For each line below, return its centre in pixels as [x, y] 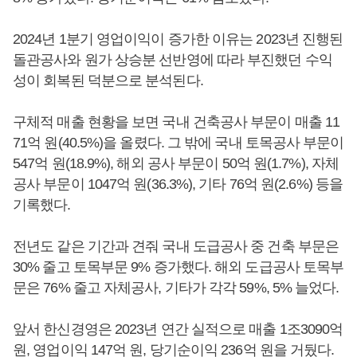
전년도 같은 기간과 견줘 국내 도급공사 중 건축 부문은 [176, 246]
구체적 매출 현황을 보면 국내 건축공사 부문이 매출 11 [177, 122]
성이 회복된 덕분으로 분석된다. [108, 80]
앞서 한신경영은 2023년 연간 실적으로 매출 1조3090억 [178, 329]
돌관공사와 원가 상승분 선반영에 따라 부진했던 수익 [173, 59]
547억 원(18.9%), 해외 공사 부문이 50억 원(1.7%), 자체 [176, 163]
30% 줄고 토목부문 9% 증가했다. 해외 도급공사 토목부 [178, 267]
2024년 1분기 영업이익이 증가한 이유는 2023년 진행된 [178, 39]
